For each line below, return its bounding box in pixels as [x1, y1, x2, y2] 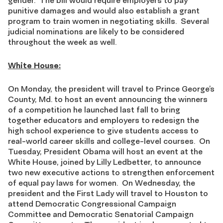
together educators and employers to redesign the [8, 115, 199, 125]
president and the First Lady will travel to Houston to [8, 188, 208, 198]
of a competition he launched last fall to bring [8, 105, 180, 114]
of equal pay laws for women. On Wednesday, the [8, 178, 195, 188]
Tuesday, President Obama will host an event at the [8, 146, 203, 156]
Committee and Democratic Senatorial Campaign [8, 209, 194, 219]
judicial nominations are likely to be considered [8, 26, 184, 36]
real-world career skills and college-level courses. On [8, 136, 210, 146]
